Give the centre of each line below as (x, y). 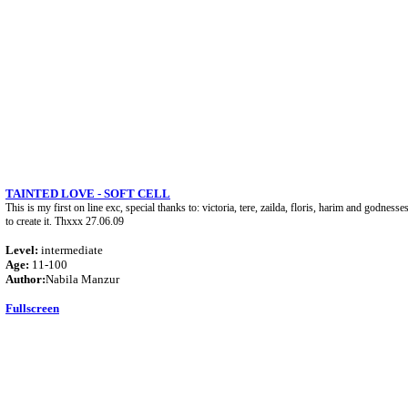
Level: (22, 250)
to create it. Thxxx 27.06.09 (65, 221)
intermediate (71, 250)
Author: (25, 279)
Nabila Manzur (82, 279)
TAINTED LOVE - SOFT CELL (88, 194)
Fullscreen (32, 308)
